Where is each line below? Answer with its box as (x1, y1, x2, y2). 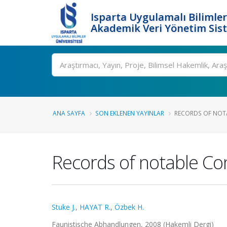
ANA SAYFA (53, 109, 85, 117)
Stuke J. (52, 202, 75, 212)
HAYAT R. (80, 202, 110, 212)
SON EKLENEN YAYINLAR (95, 109, 164, 117)
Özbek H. (115, 202, 144, 212)
